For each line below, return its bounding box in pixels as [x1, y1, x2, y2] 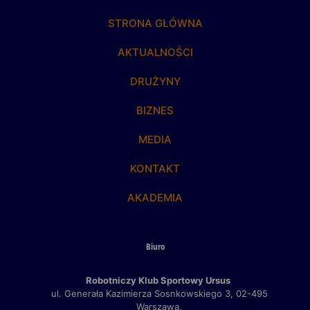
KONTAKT [130, 162, 180, 176]
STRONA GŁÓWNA [107, 17, 203, 30]
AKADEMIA [127, 191, 183, 205]
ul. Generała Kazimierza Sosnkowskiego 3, [51, 288, 236, 300]
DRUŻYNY [129, 75, 181, 89]
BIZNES [136, 104, 174, 118]
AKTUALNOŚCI [117, 46, 193, 60]
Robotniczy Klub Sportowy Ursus [86, 275, 232, 286]
